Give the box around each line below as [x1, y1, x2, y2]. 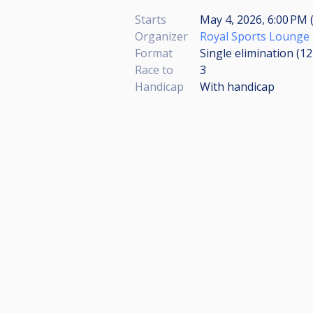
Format [135, 45, 173, 61]
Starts [135, 11, 166, 27]
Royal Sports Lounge [200, 28, 310, 44]
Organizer [135, 28, 188, 44]
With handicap [200, 78, 275, 94]
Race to [135, 61, 173, 78]
